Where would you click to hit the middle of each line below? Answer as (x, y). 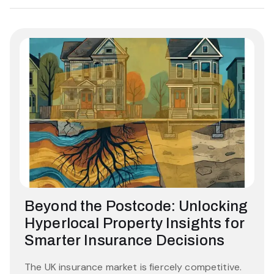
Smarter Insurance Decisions (125, 240)
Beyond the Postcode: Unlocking (136, 206)
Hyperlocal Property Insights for (135, 223)
